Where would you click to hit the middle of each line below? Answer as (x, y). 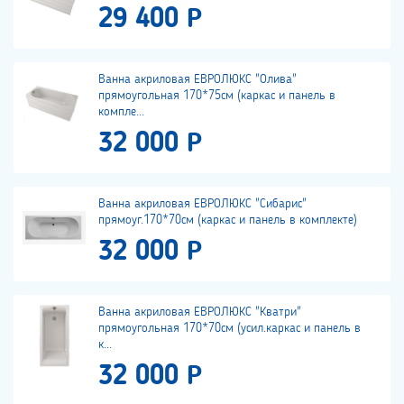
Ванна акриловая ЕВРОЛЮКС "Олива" (197, 80)
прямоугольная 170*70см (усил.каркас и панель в (230, 329)
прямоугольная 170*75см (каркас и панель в (217, 96)
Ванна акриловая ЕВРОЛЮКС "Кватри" (200, 312)
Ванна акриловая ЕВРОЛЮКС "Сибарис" (202, 204)
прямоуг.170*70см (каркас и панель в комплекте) (228, 220)
